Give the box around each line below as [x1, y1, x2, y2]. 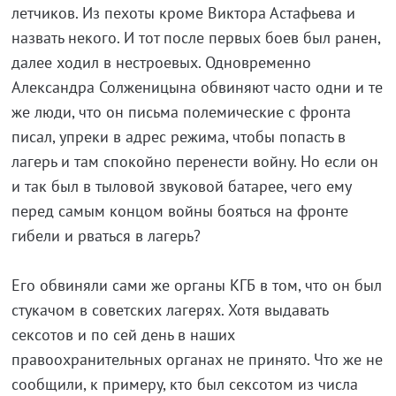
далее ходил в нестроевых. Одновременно [11, 52, 311, 72]
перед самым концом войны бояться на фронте [11, 201, 348, 221]
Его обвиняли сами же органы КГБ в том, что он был [11, 275, 382, 295]
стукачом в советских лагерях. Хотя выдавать [11, 300, 328, 320]
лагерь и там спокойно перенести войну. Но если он [11, 151, 378, 171]
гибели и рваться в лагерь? [11, 225, 201, 246]
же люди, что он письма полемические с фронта [11, 102, 351, 122]
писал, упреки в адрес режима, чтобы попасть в [11, 126, 346, 147]
